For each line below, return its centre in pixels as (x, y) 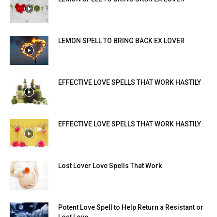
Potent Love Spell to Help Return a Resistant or (131, 208)
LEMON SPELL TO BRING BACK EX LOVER (121, 41)
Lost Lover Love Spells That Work (110, 166)
